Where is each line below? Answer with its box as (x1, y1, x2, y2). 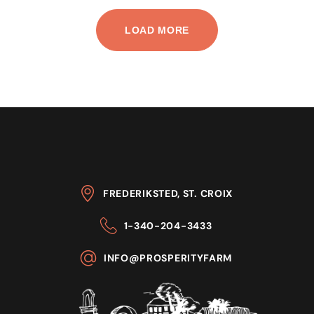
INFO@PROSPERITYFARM (103, 251, 233, 264)
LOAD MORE (124, 24, 190, 36)
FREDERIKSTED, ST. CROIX (102, 186, 233, 200)
